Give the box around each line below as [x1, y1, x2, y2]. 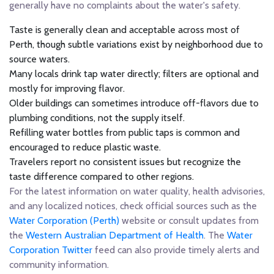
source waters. [9, 53, 70, 65]
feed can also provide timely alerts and [92, 243, 259, 256]
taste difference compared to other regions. [9, 170, 194, 182]
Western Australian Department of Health [26, 229, 204, 241]
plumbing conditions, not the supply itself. [9, 111, 185, 124]
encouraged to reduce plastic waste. [9, 141, 161, 153]
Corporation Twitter [9, 243, 92, 256]
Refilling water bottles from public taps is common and [9, 126, 240, 138]
